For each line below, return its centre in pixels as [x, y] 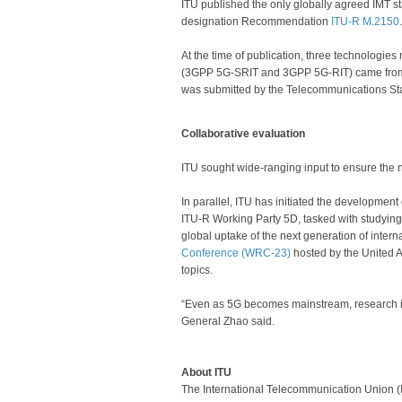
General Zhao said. [228, 321]
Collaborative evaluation [243, 134]
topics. [197, 270]
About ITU [206, 372]
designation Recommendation [256, 22]
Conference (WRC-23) [236, 253]
